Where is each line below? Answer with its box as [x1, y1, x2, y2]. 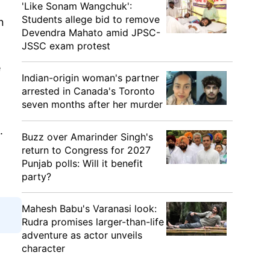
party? [22, 171, 51, 183]
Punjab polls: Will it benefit [22, 157, 143, 169]
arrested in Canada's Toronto [22, 85, 155, 97]
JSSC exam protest [22, 40, 110, 52]
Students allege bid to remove [22, 13, 160, 25]
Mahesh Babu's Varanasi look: [22, 202, 157, 215]
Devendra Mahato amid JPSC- [22, 27, 160, 39]
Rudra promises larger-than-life [22, 216, 164, 228]
